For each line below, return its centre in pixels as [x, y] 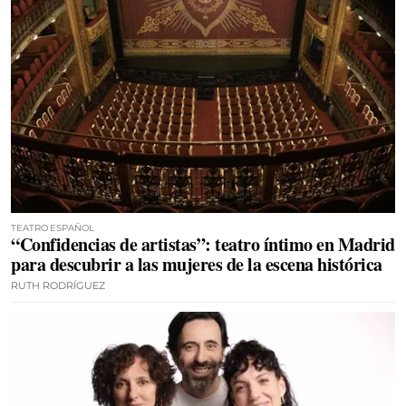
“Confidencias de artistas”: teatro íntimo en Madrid [203, 244]
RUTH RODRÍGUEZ [58, 285]
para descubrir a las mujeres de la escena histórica [197, 264]
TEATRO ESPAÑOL [53, 228]
